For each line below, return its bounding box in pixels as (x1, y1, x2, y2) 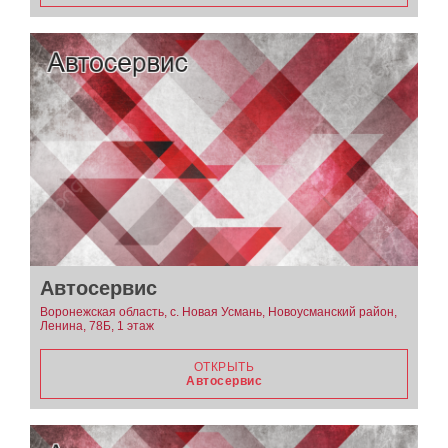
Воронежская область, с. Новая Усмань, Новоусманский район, (40, 304, 397, 319)
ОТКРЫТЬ (193, 359, 255, 374)
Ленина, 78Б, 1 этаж (40, 318, 154, 333)
